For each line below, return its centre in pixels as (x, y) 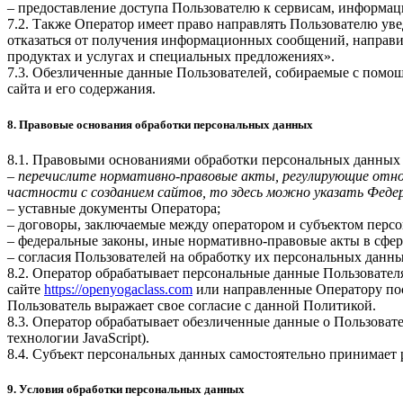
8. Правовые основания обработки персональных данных (160, 124)
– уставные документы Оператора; (114, 208)
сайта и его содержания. (81, 89)
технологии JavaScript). (78, 337)
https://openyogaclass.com (118, 289)
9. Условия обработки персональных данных (126, 389)
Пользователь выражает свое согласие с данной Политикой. (192, 305)
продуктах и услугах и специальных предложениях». (171, 57)
